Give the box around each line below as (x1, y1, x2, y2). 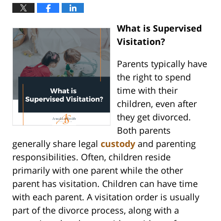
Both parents (116, 124, 171, 136)
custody (101, 137, 138, 149)
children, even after (116, 97, 197, 110)
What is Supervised (116, 22, 202, 34)
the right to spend (116, 71, 191, 83)
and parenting (138, 137, 196, 149)
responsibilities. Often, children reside (12, 150, 171, 163)
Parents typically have (116, 57, 207, 70)
